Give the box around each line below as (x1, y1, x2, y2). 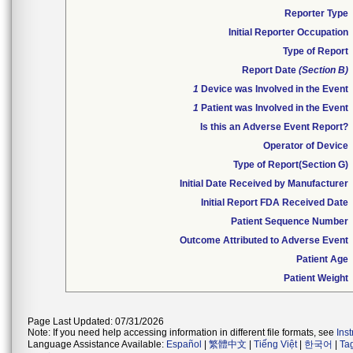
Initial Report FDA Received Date (201, 197, 348, 208)
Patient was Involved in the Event (199, 102, 348, 113)
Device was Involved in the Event (199, 84, 348, 95)
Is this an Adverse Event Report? (200, 121, 348, 132)
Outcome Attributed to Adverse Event (180, 235, 348, 246)
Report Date (242, 65, 299, 76)
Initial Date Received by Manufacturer (180, 178, 348, 189)
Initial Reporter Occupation (229, 27, 348, 38)
